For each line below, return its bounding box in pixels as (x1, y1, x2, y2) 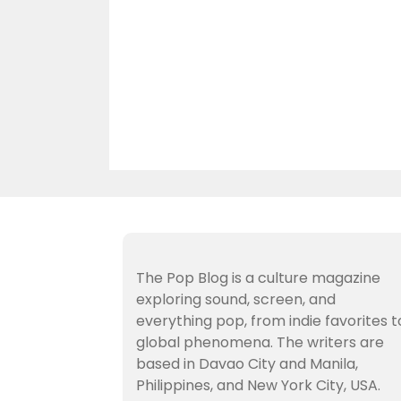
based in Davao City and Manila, (136, 354, 358, 374)
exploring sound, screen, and (136, 289, 336, 310)
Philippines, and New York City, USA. (136, 375, 380, 396)
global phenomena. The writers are (136, 332, 384, 353)
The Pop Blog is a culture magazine (136, 268, 380, 288)
